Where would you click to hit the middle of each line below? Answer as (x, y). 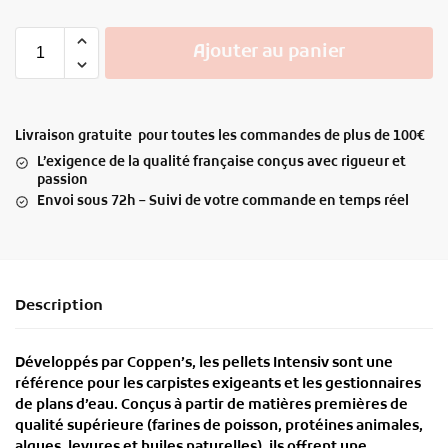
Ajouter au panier (269, 52)
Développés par (71, 364)
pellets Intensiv (275, 364)
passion (62, 180)
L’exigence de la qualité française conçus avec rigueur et (221, 162)
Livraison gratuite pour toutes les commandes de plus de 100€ (220, 136)
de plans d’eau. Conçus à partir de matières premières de (211, 406)
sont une (361, 364)
